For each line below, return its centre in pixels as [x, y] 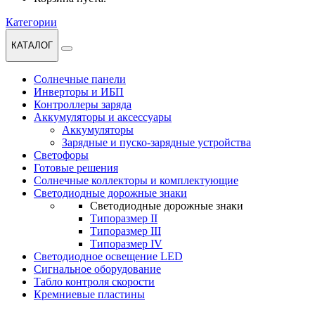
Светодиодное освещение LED [108, 257]
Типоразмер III [126, 231]
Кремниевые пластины [89, 295]
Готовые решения [76, 168]
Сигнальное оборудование [97, 269]
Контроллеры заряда [83, 105]
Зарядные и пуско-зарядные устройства [156, 143]
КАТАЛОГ [32, 45]
